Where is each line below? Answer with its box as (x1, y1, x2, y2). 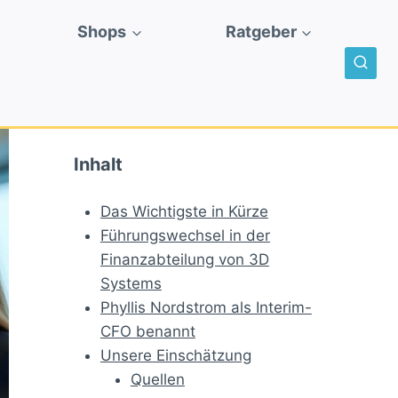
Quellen (130, 370, 185, 389)
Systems (99, 275, 162, 293)
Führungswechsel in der (99, 227, 270, 245)
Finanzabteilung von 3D (99, 251, 269, 269)
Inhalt (74, 154, 123, 176)
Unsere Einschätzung (99, 346, 251, 365)
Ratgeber (225, 21, 297, 41)
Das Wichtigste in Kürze (99, 203, 268, 221)
